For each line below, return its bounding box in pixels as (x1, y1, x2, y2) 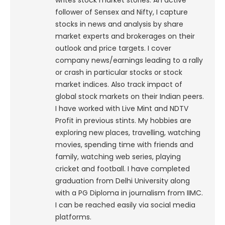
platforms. (55, 212, 91, 222)
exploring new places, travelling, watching (55, 128, 200, 138)
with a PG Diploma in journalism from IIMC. (55, 188, 203, 198)
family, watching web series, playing (55, 152, 181, 162)
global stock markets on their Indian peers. (55, 91, 204, 102)
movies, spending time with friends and (55, 140, 193, 150)
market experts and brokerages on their (55, 31, 195, 42)
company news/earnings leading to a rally (55, 55, 203, 66)
